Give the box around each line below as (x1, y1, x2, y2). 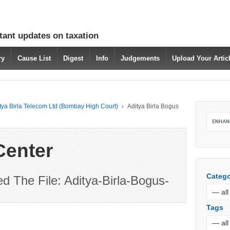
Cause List (17, 54, 51, 62)
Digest (63, 54, 84, 62)
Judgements (120, 54, 160, 62)
